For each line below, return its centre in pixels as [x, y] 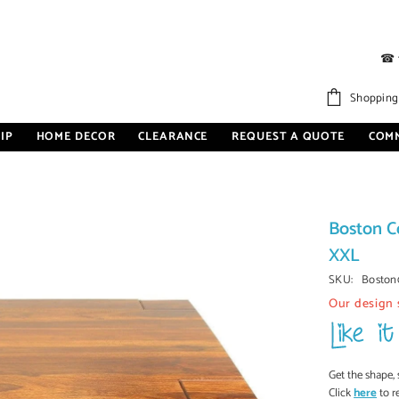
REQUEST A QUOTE [289, 137]
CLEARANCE [174, 137]
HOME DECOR [76, 137]
